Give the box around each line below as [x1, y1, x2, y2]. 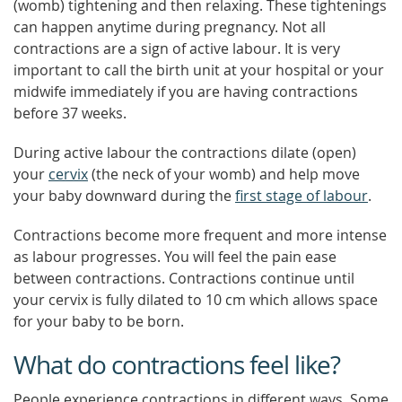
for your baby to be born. [13, 311, 184, 331]
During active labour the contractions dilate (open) [13, 143, 356, 162]
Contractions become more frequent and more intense [13, 225, 387, 245]
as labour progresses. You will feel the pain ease [13, 247, 336, 267]
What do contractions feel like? [13, 348, 340, 381]
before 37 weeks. [13, 103, 127, 123]
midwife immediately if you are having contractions [13, 82, 358, 101]
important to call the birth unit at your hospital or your [13, 60, 384, 80]
